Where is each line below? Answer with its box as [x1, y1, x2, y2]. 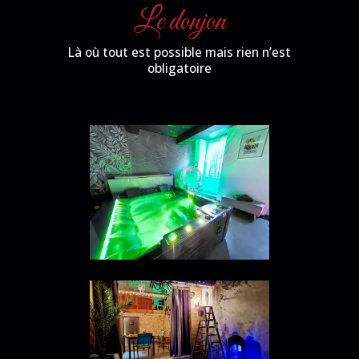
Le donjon [133, 2, 226, 42]
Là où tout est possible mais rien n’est [68, 44, 291, 62]
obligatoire [147, 60, 212, 78]
